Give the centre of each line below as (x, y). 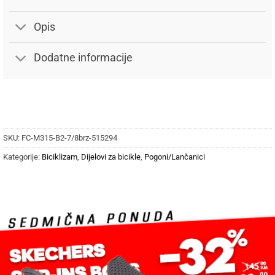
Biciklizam (60, 157)
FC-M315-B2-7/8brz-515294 (69, 138)
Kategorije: (22, 157)
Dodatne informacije (83, 58)
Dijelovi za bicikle (111, 157)
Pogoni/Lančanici (175, 157)
